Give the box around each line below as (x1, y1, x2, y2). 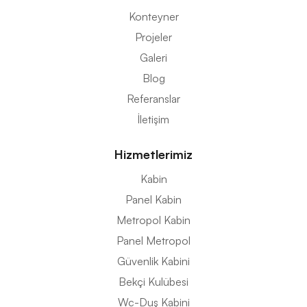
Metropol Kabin (116, 213, 191, 228)
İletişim (138, 112, 169, 127)
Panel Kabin (125, 193, 182, 207)
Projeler (135, 30, 172, 45)
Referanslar (127, 92, 180, 106)
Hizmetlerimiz (114, 147, 193, 162)
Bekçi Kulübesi (119, 275, 188, 289)
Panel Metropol (116, 234, 191, 248)
